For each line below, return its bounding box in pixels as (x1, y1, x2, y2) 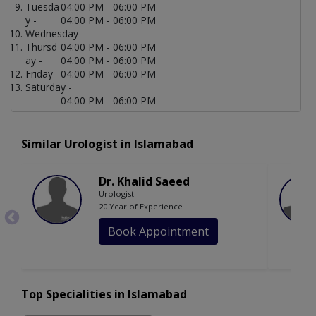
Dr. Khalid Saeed (99, 174, 190, 190)
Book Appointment (108, 224, 209, 240)
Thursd (25, 40, 57, 54)
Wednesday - (25, 27, 85, 41)
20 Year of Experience (99, 201, 183, 212)
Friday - (25, 67, 59, 81)
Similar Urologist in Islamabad (21, 136, 193, 152)
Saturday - (25, 80, 72, 95)
